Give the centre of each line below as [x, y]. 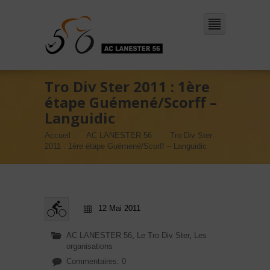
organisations [89, 246]
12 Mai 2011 [119, 208]
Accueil [58, 135]
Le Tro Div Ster [163, 235]
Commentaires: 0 [96, 261]
